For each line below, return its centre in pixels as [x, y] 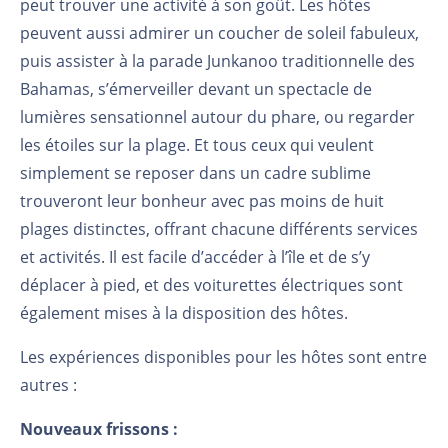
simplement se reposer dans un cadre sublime [195, 172]
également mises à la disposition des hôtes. [184, 312]
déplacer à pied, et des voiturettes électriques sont [211, 284]
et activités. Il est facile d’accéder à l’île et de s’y [195, 256]
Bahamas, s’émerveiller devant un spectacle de [196, 88]
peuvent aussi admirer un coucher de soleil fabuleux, [219, 32]
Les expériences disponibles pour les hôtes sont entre [223, 356]
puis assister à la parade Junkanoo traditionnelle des [217, 60]
